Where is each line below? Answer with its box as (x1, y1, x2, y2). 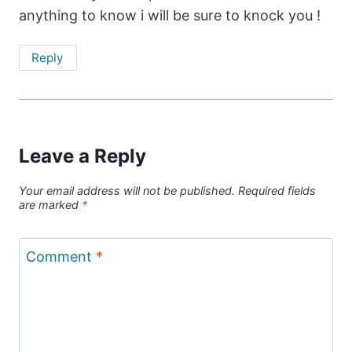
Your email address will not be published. (19, 183, 235, 197)
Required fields (238, 183, 316, 197)
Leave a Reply (19, 144, 146, 167)
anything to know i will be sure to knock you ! (19, 7, 321, 24)
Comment (26, 248, 96, 266)
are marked (19, 197, 82, 211)
